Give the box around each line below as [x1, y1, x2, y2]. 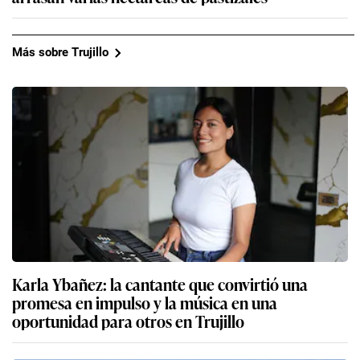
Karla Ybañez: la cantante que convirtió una [12, 271, 308, 296]
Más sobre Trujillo [12, 45, 108, 60]
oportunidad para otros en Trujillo [12, 308, 244, 333]
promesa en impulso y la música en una [12, 289, 277, 314]
